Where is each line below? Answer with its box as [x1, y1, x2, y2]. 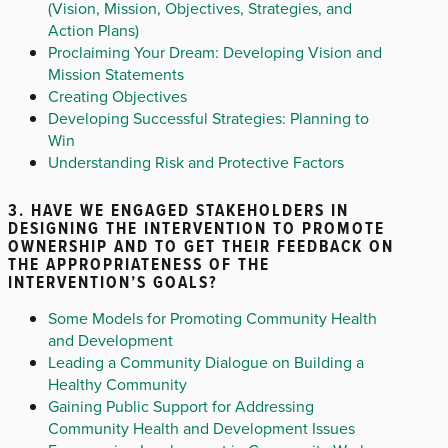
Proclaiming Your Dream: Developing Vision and [48, 40, 382, 63]
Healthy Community [48, 373, 187, 396]
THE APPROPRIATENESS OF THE [8, 252, 270, 277]
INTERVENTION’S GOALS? [8, 270, 218, 295]
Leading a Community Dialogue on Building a [48, 351, 364, 374]
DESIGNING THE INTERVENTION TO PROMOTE [8, 216, 385, 241]
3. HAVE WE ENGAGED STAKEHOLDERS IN [8, 198, 349, 223]
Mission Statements [48, 62, 184, 85]
